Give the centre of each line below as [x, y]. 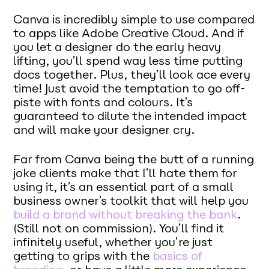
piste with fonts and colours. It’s [103, 102]
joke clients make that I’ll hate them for [125, 173]
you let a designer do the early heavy [117, 47]
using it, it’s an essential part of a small [124, 187]
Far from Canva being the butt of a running [134, 159]
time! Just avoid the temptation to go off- [130, 89]
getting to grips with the [83, 256]
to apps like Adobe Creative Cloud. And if [129, 33]
